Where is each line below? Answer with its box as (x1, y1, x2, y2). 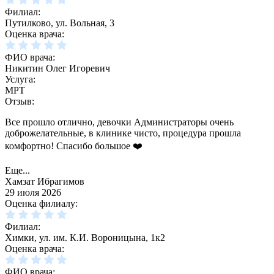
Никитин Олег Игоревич (5, 63, 110, 74)
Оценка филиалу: (5, 198, 78, 209)
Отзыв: (5, 96, 34, 107)
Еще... (5, 165, 30, 176)
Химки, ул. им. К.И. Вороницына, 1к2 (5, 232, 165, 243)
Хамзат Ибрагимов (5, 176, 84, 187)
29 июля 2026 (5, 187, 61, 198)
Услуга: (5, 74, 35, 85)
